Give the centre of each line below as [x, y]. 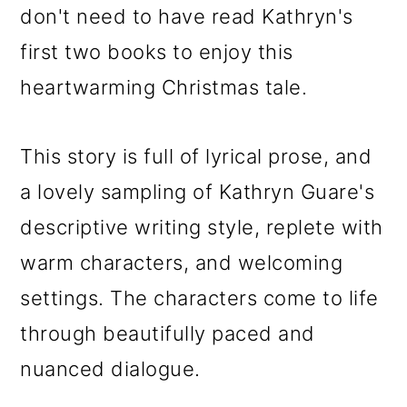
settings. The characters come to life [199, 298]
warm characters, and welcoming [182, 263]
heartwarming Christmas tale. [164, 87]
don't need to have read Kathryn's [187, 16]
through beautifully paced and [168, 333]
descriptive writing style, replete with [202, 227]
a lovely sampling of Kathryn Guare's [198, 192]
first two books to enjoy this [157, 52]
